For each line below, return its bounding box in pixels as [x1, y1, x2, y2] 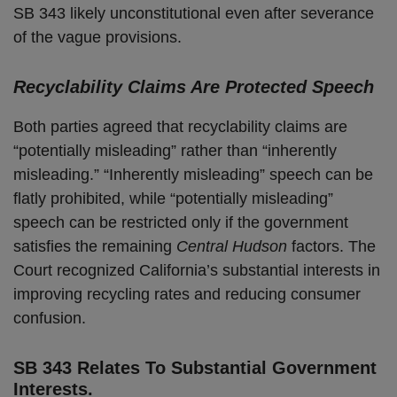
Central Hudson [176, 237, 287, 255]
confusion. [13, 309, 86, 327]
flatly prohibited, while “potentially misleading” [13, 190, 333, 207]
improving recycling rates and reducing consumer [13, 285, 361, 303]
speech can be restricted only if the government [13, 214, 348, 231]
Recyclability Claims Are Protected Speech [13, 77, 374, 97]
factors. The [287, 237, 376, 255]
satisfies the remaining [13, 237, 176, 255]
